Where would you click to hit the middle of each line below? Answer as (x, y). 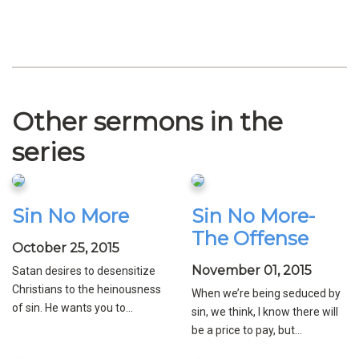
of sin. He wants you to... (73, 308)
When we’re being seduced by (266, 294)
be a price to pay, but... (247, 331)
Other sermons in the (147, 122)
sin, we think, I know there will (265, 312)
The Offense (250, 239)
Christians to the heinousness (87, 290)
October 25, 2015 (66, 248)
